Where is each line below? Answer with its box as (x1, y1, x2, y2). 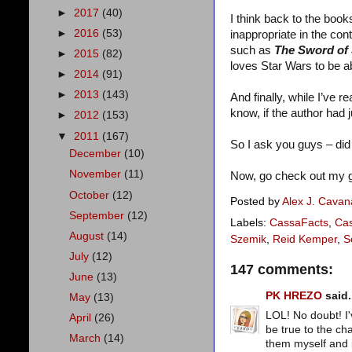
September (69, 209, 128, 222)
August (69, 229, 108, 242)
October (69, 189, 113, 201)
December (69, 148, 125, 160)
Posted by (230, 195, 282, 207)
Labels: (230, 217, 269, 229)
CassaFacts (269, 217, 328, 229)
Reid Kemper (273, 233, 337, 246)
